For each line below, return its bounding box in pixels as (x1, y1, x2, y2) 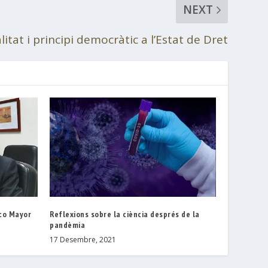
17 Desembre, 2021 (50, 234, 117, 245)
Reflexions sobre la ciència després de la (50, 209, 200, 220)
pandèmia (50, 220, 86, 231)
